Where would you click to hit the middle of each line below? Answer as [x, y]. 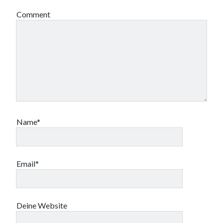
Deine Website [42, 205]
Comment [34, 14]
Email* [28, 164]
